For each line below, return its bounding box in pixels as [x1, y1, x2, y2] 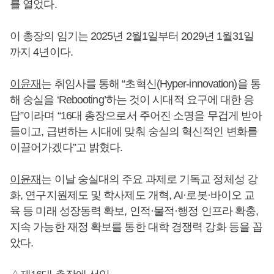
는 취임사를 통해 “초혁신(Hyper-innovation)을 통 [41, 78, 261, 90]
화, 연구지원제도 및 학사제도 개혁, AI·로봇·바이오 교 [10, 189, 255, 201]
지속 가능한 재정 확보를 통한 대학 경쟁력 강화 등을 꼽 [10, 221, 263, 233]
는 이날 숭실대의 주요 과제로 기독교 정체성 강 [41, 173, 257, 185]
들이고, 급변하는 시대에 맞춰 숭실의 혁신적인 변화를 [10, 125, 257, 138]
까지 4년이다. [10, 46, 73, 58]
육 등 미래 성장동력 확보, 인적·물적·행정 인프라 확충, [10, 205, 259, 217]
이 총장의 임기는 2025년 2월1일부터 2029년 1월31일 [10, 30, 254, 42]
